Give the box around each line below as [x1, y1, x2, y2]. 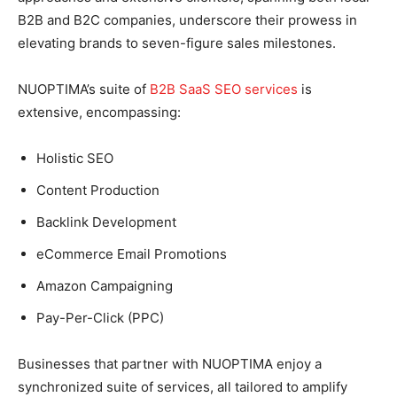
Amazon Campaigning [36, 276, 173, 294]
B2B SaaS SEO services [150, 80, 298, 97]
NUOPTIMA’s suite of [18, 80, 150, 97]
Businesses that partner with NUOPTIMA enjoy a [18, 354, 322, 372]
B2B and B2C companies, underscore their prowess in [18, 11, 357, 28]
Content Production [36, 181, 160, 198]
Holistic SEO [36, 149, 113, 167]
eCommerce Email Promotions [36, 245, 227, 262]
